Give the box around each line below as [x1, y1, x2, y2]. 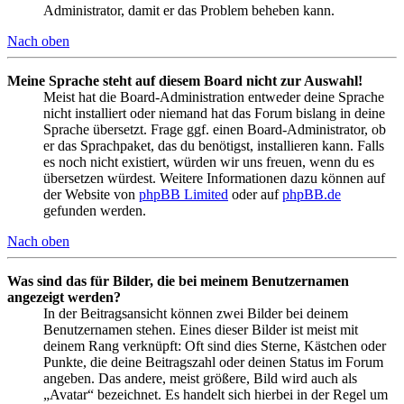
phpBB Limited [139, 186, 228, 202]
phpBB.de [282, 186, 341, 202]
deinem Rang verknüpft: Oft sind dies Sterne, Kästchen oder [43, 337, 386, 353]
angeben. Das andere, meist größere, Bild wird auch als [43, 370, 357, 386]
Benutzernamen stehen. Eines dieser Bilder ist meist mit [43, 321, 358, 337]
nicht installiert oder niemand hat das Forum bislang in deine [43, 105, 385, 121]
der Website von [43, 186, 139, 202]
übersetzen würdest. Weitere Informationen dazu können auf [43, 170, 385, 186]
